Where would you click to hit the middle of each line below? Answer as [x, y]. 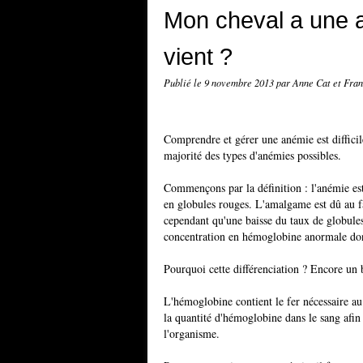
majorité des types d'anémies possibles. [252, 155]
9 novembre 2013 [240, 83]
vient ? [198, 56]
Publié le [184, 83]
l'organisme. [192, 333]
